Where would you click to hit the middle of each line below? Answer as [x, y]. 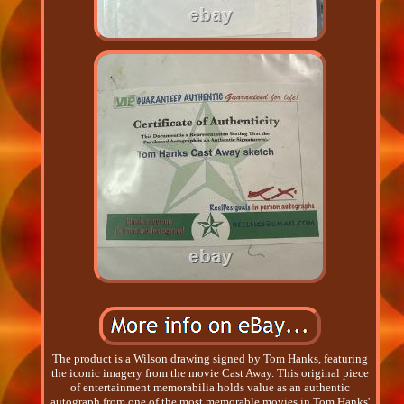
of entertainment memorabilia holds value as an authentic [210, 388]
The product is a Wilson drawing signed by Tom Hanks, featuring [210, 359]
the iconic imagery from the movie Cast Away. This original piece [210, 373]
